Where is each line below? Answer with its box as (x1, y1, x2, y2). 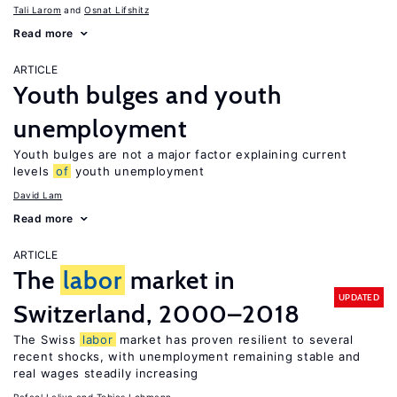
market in (124, 265, 236, 295)
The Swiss (13, 332, 80, 346)
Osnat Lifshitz (84, 4, 149, 15)
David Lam (13, 190, 63, 200)
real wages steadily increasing (13, 366, 198, 380)
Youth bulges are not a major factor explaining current (13, 147, 347, 161)
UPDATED (338, 291, 379, 303)
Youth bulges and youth (13, 80, 282, 110)
